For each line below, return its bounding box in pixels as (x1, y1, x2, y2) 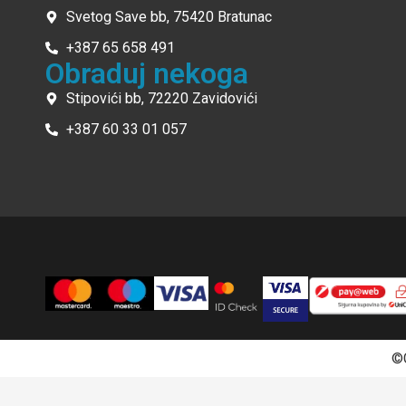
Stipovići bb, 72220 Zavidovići (65, 90, 257, 108)
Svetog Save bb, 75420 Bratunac (65, 8, 272, 26)
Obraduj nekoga (45, 56, 248, 92)
